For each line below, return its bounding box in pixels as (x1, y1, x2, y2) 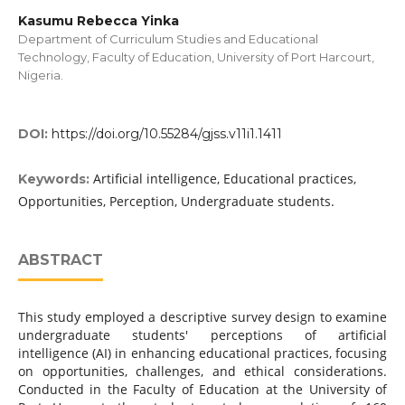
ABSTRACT (17, 251, 103, 269)
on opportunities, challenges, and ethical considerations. (17, 363, 388, 381)
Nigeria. (17, 68, 63, 82)
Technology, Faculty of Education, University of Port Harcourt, (17, 50, 374, 64)
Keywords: (17, 171, 93, 188)
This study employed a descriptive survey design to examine (17, 308, 388, 326)
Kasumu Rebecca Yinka (17, 13, 179, 29)
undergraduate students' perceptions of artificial (17, 326, 388, 344)
